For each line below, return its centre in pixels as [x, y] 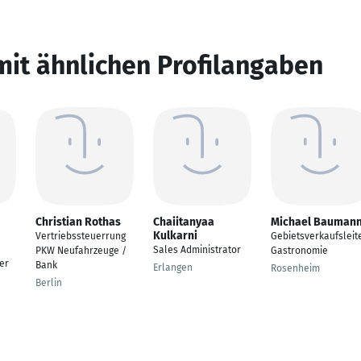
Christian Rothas [78, 222]
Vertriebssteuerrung [81, 236]
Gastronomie [299, 251]
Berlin [49, 283]
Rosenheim [295, 268]
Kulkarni [175, 236]
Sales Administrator [197, 250]
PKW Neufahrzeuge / [81, 251]
